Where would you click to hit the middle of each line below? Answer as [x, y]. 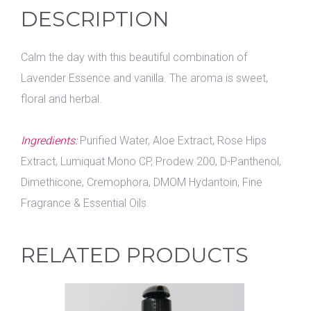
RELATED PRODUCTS [135, 255]
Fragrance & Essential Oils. [85, 203]
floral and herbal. [61, 99]
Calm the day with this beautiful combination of [134, 57]
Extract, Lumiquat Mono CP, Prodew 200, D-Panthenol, [151, 161]
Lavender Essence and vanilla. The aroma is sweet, [144, 78]
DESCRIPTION [95, 19]
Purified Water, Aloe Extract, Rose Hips [172, 141]
